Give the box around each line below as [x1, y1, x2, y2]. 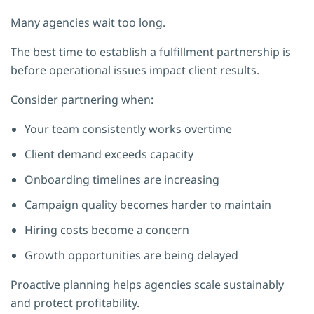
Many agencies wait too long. [11, 14, 165, 30]
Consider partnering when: [11, 91, 153, 107]
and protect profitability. [11, 294, 139, 310]
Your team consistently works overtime [25, 121, 232, 137]
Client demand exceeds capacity [25, 146, 193, 162]
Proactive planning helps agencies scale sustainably [11, 276, 284, 292]
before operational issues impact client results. [11, 62, 259, 78]
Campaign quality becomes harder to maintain [25, 196, 271, 212]
